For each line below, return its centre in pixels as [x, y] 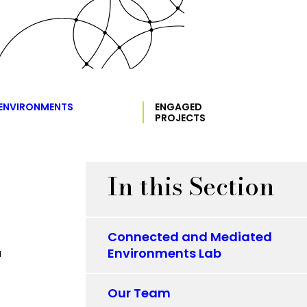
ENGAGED [179, 107]
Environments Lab [165, 253]
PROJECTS [181, 118]
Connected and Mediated [190, 237]
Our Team [139, 293]
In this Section [192, 186]
